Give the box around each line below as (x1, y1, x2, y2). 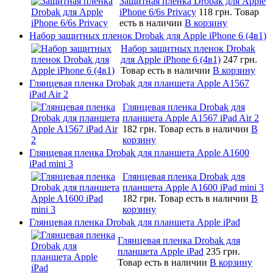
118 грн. (199, 6, 235, 17)
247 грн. (223, 54, 257, 65)
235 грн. (206, 246, 240, 257)
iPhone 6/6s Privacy (119, 6, 196, 17)
